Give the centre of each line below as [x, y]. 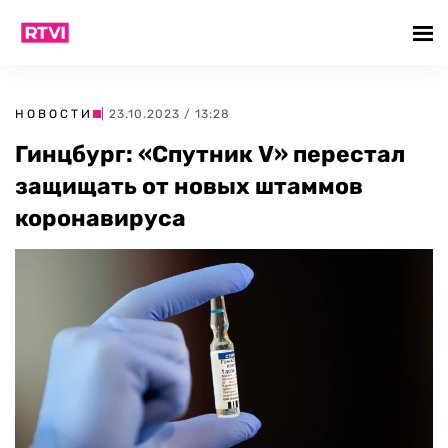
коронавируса [100, 218]
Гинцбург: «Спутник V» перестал [210, 154]
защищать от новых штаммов [189, 186]
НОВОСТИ [54, 114]
